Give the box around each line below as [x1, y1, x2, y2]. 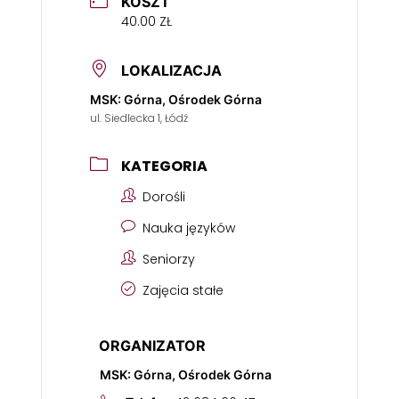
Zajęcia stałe [142, 281, 224, 299]
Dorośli [142, 188, 185, 206]
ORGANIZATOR [99, 337, 206, 354]
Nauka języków [142, 219, 235, 237]
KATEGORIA [121, 156, 208, 176]
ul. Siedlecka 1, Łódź [90, 110, 188, 126]
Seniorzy [142, 250, 195, 268]
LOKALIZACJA [121, 61, 222, 79]
